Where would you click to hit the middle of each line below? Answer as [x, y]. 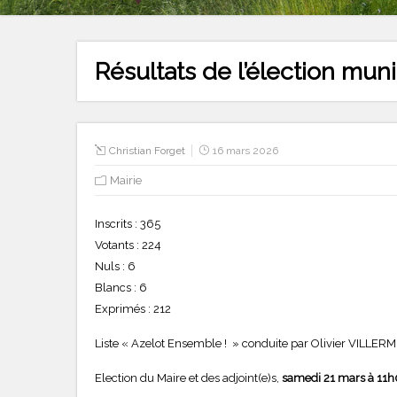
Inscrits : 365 [128, 223]
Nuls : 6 [115, 266]
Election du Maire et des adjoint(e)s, [188, 378]
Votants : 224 [128, 245]
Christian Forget [147, 150]
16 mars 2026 [245, 150]
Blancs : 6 [121, 287]
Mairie [126, 180]
